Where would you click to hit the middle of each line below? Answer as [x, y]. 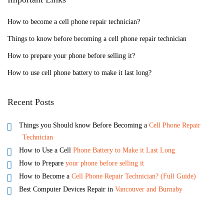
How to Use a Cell [46, 150]
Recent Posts [31, 102]
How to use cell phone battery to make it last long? [80, 72]
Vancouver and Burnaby [148, 189]
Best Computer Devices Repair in [67, 189]
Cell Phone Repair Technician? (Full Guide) [133, 176]
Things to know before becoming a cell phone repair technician [97, 38]
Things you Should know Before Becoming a [84, 125]
